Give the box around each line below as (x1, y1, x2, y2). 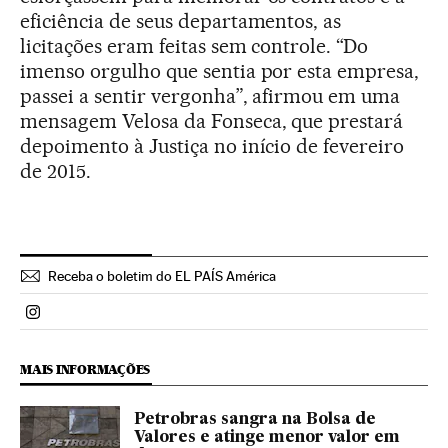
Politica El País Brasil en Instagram (32, 310, 271, 330)
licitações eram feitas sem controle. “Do (20, 34, 369, 58)
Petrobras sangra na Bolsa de (134, 412, 376, 428)
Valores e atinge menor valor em (134, 430, 400, 446)
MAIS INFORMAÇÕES (20, 362, 151, 377)
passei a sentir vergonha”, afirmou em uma (20, 84, 401, 108)
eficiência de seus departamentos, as (20, 9, 342, 33)
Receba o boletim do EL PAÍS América (48, 268, 276, 284)
